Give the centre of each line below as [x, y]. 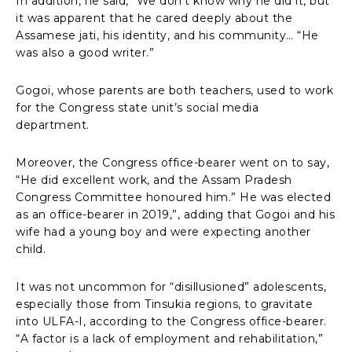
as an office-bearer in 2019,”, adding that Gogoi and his [175, 214]
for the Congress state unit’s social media [137, 107]
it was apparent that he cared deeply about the [154, 18]
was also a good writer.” [85, 52]
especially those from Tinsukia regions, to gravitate [164, 304]
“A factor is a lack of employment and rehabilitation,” [169, 338]
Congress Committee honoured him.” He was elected [173, 197]
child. [31, 249]
